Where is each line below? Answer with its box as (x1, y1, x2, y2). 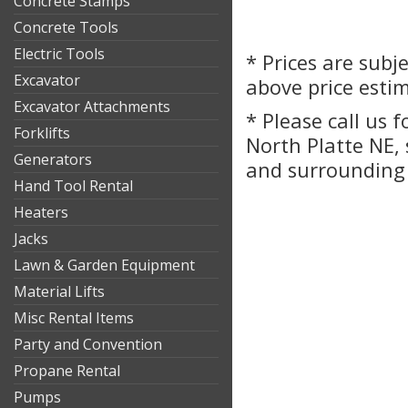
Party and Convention (14, 334, 162, 354)
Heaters (14, 202, 68, 222)
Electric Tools (14, 44, 105, 64)
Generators (14, 149, 92, 169)
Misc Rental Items (14, 308, 134, 328)
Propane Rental (14, 361, 120, 381)
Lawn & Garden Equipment (14, 255, 195, 275)
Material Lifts (14, 281, 105, 301)
